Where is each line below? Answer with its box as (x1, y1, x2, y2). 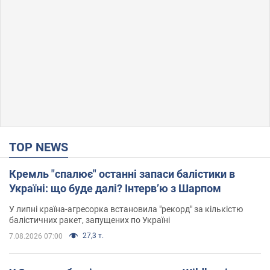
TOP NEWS (16, 140, 68, 155)
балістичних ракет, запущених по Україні (9, 215, 170, 225)
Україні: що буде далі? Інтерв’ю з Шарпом (9, 182, 221, 195)
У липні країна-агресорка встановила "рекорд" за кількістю (9, 204, 243, 215)
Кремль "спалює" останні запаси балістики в (9, 168, 235, 181)
